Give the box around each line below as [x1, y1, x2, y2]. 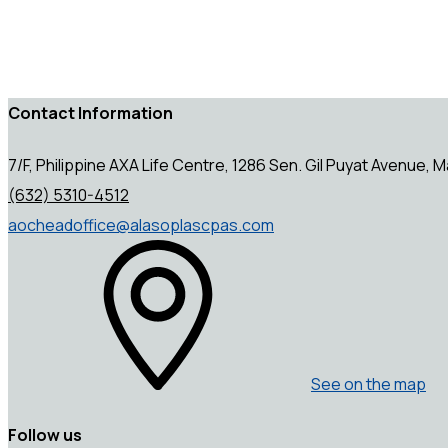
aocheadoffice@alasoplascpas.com [8, 213, 274, 236]
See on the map [311, 372, 426, 395]
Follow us [8, 423, 82, 446]
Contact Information [8, 102, 173, 125]
